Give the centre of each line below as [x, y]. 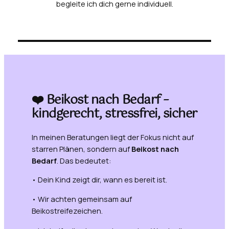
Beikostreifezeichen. [67, 211]
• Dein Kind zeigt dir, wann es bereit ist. [99, 180]
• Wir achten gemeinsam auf [82, 199]
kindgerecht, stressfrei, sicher [114, 114]
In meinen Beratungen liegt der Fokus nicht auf [112, 137]
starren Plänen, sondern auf [81, 149]
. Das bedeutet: [84, 161]
